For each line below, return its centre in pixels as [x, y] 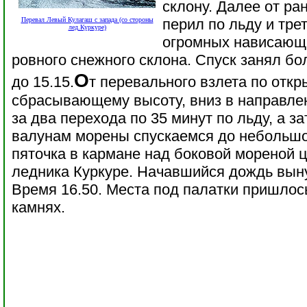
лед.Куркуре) [87, 27]
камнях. [38, 207]
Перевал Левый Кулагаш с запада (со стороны [87, 20]
